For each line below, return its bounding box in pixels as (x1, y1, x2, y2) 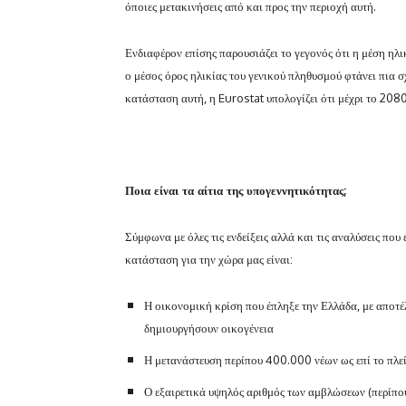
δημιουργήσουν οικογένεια (144, 319, 274, 335)
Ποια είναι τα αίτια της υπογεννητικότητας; (125, 181, 346, 198)
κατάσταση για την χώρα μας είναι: (125, 250, 293, 266)
